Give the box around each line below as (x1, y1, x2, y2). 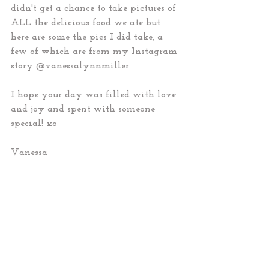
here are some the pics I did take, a (11, 32, 166, 42)
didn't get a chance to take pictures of (11, 4, 179, 13)
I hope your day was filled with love (11, 90, 179, 100)
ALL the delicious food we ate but (11, 18, 163, 28)
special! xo (11, 119, 60, 128)
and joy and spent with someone (11, 104, 158, 114)
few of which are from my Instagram (11, 47, 180, 56)
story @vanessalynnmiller (11, 61, 132, 71)
